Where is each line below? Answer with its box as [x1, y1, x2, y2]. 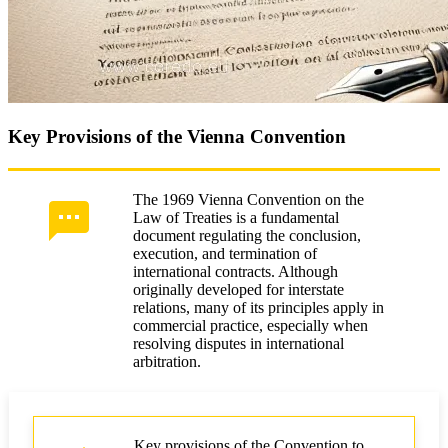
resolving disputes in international [133, 334, 344, 352]
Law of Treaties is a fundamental [133, 208, 339, 226]
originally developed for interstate [133, 280, 344, 298]
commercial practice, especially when [133, 316, 368, 334]
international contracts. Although [133, 262, 338, 280]
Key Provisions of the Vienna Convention [8, 125, 346, 147]
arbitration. [133, 352, 201, 370]
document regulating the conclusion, [133, 226, 361, 244]
